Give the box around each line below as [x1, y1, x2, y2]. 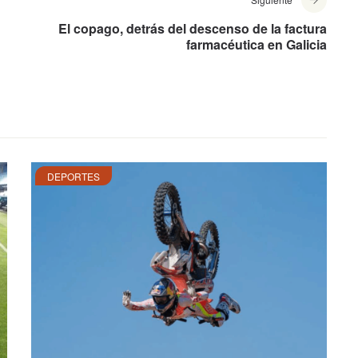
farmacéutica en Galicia [186, 35, 327, 54]
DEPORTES [47, 169, 100, 184]
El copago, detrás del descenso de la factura [58, 19, 327, 38]
